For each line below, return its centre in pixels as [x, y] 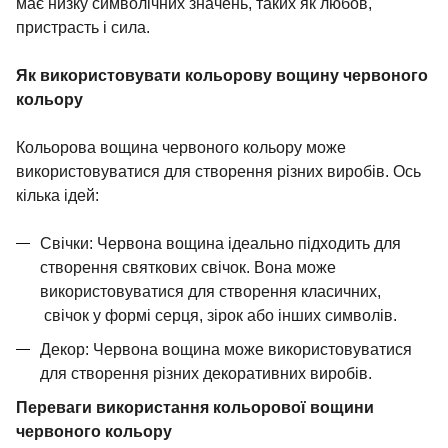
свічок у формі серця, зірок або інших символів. [218, 315]
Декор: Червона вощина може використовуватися [226, 349]
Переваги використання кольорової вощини [195, 407]
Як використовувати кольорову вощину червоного [222, 75]
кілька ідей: [57, 195]
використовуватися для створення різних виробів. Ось [218, 171]
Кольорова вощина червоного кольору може [181, 147]
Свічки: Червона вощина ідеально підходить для [220, 243]
